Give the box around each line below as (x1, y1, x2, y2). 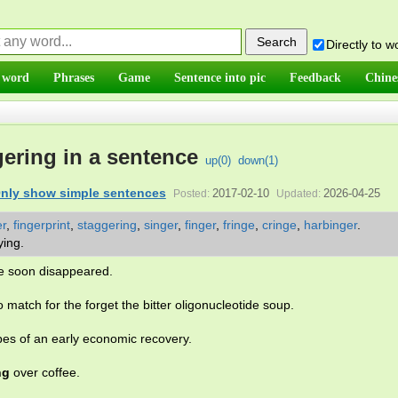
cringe (262, 218, 297, 232)
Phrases (53, 70, 94, 84)
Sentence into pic (174, 70, 266, 84)
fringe (223, 218, 255, 232)
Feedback (290, 70, 341, 84)
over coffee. (10, 365, 80, 380)
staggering (77, 218, 137, 232)
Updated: (275, 187, 321, 200)
